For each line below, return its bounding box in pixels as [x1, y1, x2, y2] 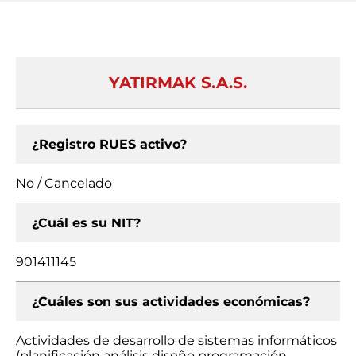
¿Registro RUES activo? [32, 137, 187, 152]
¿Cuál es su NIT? [32, 215, 141, 230]
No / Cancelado [16, 176, 112, 191]
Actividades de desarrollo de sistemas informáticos [16, 333, 337, 348]
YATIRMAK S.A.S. [109, 73, 247, 92]
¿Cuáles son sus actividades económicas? [32, 294, 310, 309]
